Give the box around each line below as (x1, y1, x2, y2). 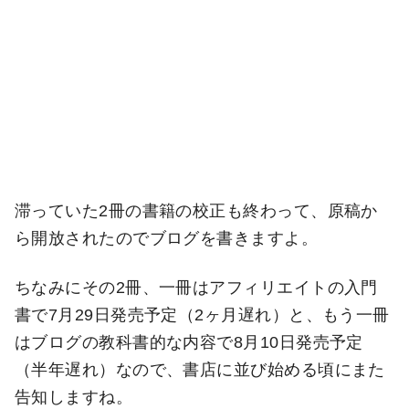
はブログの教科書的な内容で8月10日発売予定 (15, 332, 363, 351)
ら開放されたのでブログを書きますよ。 (15, 228, 319, 247)
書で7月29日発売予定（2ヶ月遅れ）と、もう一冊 (15, 305, 390, 324)
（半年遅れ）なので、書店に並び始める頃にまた (15, 360, 385, 379)
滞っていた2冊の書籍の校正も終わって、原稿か (15, 201, 378, 220)
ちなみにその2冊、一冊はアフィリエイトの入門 (15, 278, 378, 297)
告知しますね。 (15, 387, 133, 406)
